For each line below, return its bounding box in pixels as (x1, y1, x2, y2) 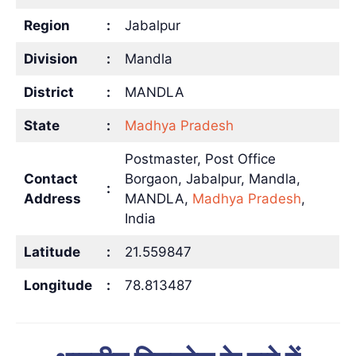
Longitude (23, 277, 92, 293)
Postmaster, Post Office (124, 150, 276, 167)
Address (23, 190, 81, 207)
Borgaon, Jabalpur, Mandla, (124, 170, 300, 187)
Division (23, 50, 78, 67)
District (23, 83, 74, 100)
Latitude (23, 243, 80, 260)
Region (23, 17, 70, 33)
